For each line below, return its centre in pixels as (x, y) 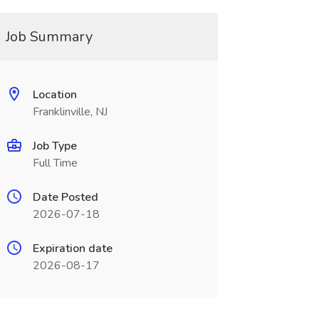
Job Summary (49, 37)
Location (54, 95)
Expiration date (72, 249)
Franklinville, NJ (70, 112)
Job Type (54, 146)
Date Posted (65, 197)
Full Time (55, 163)
